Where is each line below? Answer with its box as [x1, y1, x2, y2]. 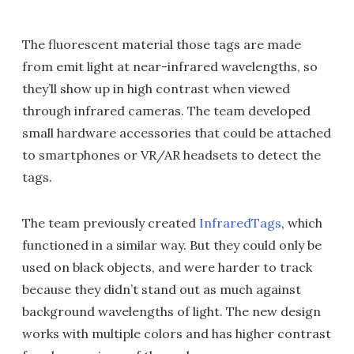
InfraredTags [199, 215, 281, 231]
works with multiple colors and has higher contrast [22, 326, 331, 341]
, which [281, 215, 322, 231]
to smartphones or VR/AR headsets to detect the [22, 147, 321, 163]
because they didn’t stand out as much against [22, 281, 301, 297]
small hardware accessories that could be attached [22, 125, 331, 141]
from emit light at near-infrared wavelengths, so [22, 58, 318, 74]
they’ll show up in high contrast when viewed [22, 81, 290, 96]
